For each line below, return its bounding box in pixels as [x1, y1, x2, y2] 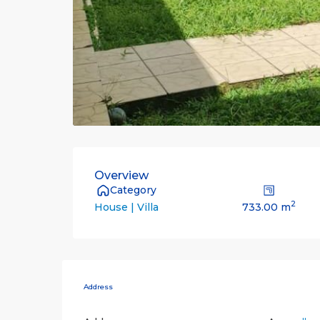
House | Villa [94, 201, 159, 214]
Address [84, 282, 113, 292]
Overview [94, 169, 149, 183]
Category [110, 184, 156, 197]
